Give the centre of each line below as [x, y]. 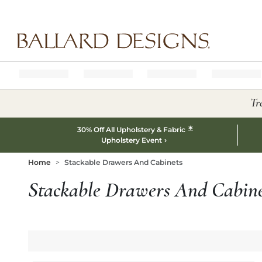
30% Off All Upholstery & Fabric [132, 130]
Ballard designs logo [52, 54]
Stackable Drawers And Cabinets [123, 162]
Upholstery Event [131, 140]
